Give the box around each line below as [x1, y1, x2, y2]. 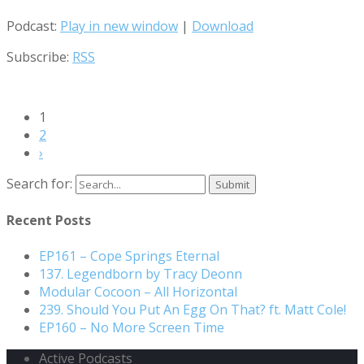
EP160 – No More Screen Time [39, 318, 224, 336]
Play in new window [60, 17, 178, 36]
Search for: [6, 175, 72, 193]
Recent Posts [6, 211, 91, 230]
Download [192, 17, 253, 36]
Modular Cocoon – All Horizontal [39, 282, 237, 301]
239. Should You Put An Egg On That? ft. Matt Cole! [39, 300, 346, 318]
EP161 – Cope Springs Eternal [39, 246, 219, 265]
